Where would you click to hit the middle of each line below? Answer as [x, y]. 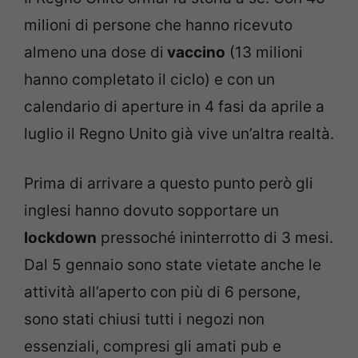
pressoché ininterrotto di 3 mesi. [215, 238]
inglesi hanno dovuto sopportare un [151, 211]
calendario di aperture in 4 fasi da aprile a [174, 106]
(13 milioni [264, 52]
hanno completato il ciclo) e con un [149, 79]
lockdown [60, 238]
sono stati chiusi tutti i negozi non [144, 320]
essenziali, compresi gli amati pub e [153, 347]
